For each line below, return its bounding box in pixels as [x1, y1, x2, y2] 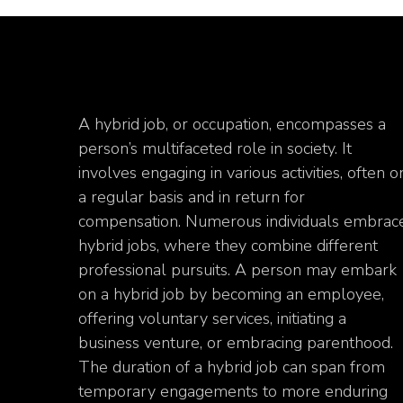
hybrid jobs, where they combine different [78, 234, 378, 256]
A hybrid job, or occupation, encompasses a [78, 112, 386, 135]
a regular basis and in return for [78, 185, 305, 208]
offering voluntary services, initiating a [78, 307, 346, 329]
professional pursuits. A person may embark [78, 258, 397, 281]
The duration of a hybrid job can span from [78, 355, 385, 378]
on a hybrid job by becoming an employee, [78, 282, 384, 305]
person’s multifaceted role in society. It [78, 137, 352, 159]
